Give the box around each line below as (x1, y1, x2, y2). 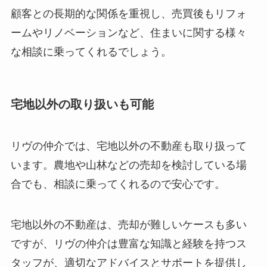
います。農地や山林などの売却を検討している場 (10, 159, 247, 171)
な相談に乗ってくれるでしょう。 (10, 46, 172, 58)
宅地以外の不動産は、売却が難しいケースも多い (10, 218, 247, 231)
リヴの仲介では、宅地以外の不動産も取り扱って (10, 139, 247, 152)
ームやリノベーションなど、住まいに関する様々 (10, 27, 247, 39)
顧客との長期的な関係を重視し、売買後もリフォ (10, 8, 247, 20)
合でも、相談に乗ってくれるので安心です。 (10, 178, 225, 190)
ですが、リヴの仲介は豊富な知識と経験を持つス (10, 237, 247, 250)
